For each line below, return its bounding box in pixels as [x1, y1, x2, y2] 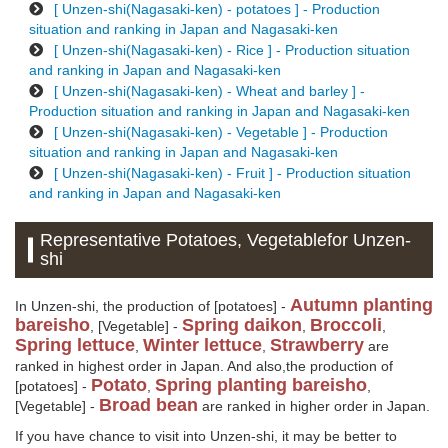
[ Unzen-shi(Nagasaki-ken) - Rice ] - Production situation [50, 42, 410, 59]
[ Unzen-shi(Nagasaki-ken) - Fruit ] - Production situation [50, 165, 411, 182]
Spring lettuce [15, 335, 135, 356]
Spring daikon [182, 315, 302, 336]
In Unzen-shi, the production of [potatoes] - [15, 298, 290, 315]
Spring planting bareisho [155, 375, 367, 396]
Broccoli [310, 315, 382, 336]
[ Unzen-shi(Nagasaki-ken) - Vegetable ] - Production [50, 124, 388, 141]
